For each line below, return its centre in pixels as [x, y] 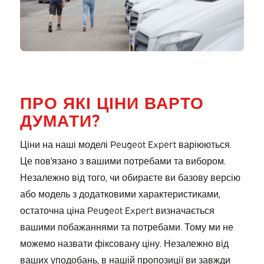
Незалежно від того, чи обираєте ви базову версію [130, 177]
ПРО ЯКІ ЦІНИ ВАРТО [112, 101]
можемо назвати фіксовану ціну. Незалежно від [124, 243]
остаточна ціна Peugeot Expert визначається [117, 210]
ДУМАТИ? [60, 119]
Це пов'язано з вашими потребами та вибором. [123, 161]
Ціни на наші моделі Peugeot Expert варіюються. [126, 144]
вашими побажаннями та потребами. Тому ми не [126, 227]
